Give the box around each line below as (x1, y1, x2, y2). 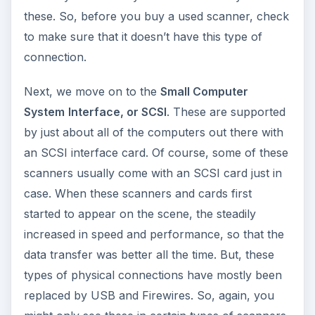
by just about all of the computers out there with (23, 125, 283, 140)
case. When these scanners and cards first (23, 186, 252, 201)
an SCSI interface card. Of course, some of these (23, 146, 288, 160)
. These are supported (166, 105, 285, 120)
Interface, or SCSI (67, 105, 167, 120)
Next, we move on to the (23, 84, 160, 99)
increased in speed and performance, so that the (23, 227, 284, 242)
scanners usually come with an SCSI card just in (23, 166, 282, 181)
